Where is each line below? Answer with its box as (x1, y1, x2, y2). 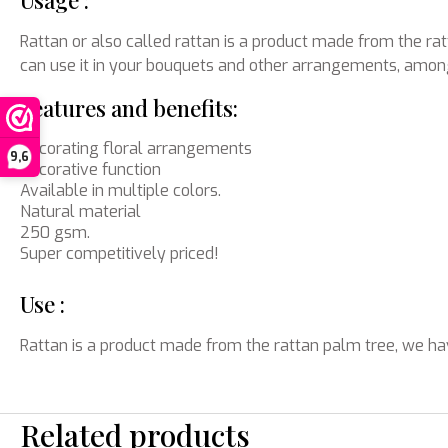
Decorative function (20, 159, 161, 180)
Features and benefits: (20, 93, 238, 123)
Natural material (20, 201, 141, 222)
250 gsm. (20, 222, 90, 243)
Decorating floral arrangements (20, 138, 252, 159)
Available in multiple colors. (20, 180, 221, 201)
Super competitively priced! (20, 243, 219, 264)
